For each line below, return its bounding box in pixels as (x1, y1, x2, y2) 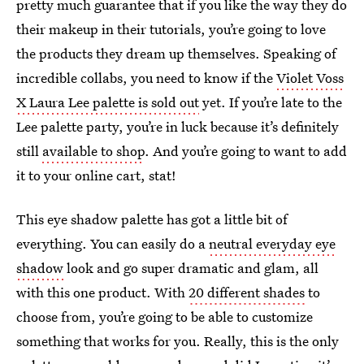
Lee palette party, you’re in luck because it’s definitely (16, 117, 339, 136)
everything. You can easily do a (16, 234, 209, 253)
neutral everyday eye (209, 234, 336, 253)
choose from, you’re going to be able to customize (16, 307, 313, 326)
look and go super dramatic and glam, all (63, 258, 318, 277)
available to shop (42, 141, 145, 160)
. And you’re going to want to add (145, 141, 347, 160)
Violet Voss (276, 68, 344, 87)
